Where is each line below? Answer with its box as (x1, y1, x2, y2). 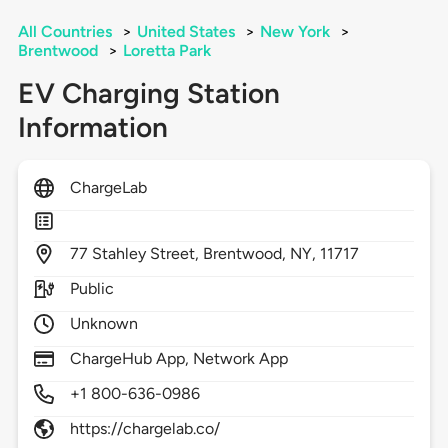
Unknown (69, 314, 138, 334)
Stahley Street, (91, 244, 204, 264)
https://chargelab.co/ (69, 419, 221, 439)
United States (136, 22, 235, 42)
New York (259, 22, 330, 42)
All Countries (17, 22, 112, 42)
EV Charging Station (17, 76, 280, 111)
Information (17, 110, 168, 145)
